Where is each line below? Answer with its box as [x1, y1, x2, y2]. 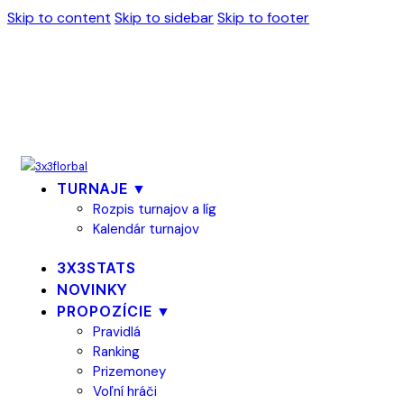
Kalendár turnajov [93, 220, 199, 238]
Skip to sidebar [115, 8, 214, 27]
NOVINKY [57, 280, 127, 298]
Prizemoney [93, 362, 166, 381]
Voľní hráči [93, 381, 157, 400]
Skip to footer [217, 8, 309, 27]
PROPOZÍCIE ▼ [57, 301, 171, 320]
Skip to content [7, 8, 111, 27]
